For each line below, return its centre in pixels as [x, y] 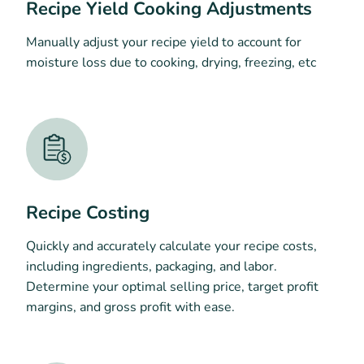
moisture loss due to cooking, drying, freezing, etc [171, 63]
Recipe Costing [88, 213]
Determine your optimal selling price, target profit [172, 287]
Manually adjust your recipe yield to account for [164, 43]
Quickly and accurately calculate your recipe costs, [171, 247]
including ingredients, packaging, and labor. [152, 267]
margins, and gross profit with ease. [130, 308]
